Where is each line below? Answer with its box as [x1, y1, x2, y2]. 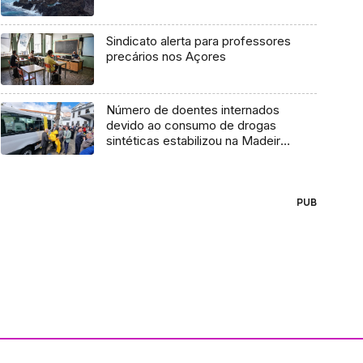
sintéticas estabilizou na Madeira [105, 133, 287, 149]
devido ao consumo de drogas [105, 117, 276, 134]
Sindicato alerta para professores [105, 32, 291, 49]
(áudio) [105, 148, 146, 164]
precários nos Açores [105, 48, 226, 64]
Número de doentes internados [105, 102, 280, 118]
